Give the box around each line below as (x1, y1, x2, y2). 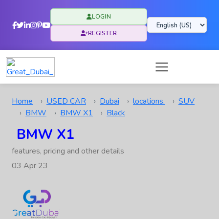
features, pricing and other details (12, 146, 124, 156)
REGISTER (88, 29, 117, 37)
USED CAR (46, 96, 86, 107)
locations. (133, 96, 165, 107)
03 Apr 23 (12, 160, 48, 171)
